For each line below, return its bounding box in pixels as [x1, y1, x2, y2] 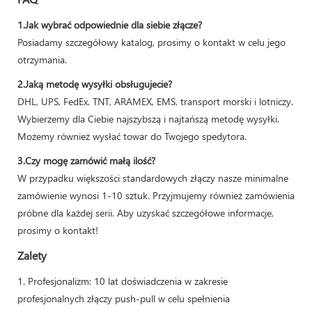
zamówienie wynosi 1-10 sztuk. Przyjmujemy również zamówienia [17, 188, 295, 202]
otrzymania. [17, 52, 67, 66]
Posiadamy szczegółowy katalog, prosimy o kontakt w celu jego [17, 35, 286, 49]
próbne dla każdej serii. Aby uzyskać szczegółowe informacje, [17, 205, 274, 219]
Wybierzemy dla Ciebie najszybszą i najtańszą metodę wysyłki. [17, 111, 279, 125]
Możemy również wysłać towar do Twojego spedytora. [17, 129, 247, 143]
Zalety [17, 247, 47, 263]
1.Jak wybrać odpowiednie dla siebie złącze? [17, 17, 202, 31]
